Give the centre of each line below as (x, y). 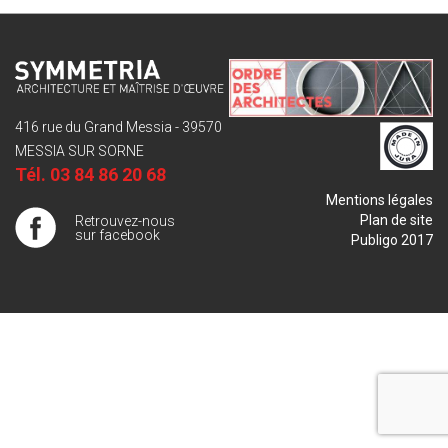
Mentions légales (379, 200)
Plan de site (396, 220)
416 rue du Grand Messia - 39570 (118, 127)
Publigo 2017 (392, 240)
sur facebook (117, 235)
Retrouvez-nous (125, 221)
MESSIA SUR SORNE (79, 151)
